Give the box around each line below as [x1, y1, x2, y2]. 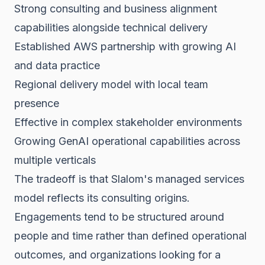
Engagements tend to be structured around [14, 210, 224, 223]
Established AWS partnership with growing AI [14, 40, 236, 53]
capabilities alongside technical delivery [14, 21, 208, 34]
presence [14, 96, 59, 109]
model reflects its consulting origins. [14, 191, 190, 204]
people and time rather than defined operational [14, 229, 247, 242]
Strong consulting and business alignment [14, 2, 217, 15]
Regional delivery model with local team [14, 77, 208, 91]
